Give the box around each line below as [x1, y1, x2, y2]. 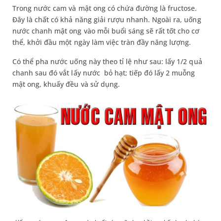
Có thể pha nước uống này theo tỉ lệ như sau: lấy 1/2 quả [12, 57, 202, 67]
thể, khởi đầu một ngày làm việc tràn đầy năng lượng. [12, 37, 191, 47]
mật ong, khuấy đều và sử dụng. [12, 79, 120, 89]
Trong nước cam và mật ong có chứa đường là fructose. [12, 3, 197, 13]
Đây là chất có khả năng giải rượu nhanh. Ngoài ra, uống [12, 15, 201, 25]
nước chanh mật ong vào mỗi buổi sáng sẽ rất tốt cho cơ [12, 26, 200, 36]
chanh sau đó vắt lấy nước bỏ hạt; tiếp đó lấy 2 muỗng [12, 68, 195, 78]
